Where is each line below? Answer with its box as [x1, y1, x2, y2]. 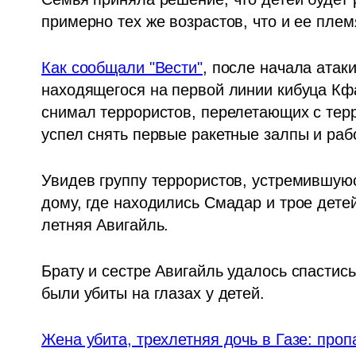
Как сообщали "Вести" [41, 59, 203, 77]
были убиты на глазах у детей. [41, 284, 269, 303]
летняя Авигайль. [41, 216, 169, 234]
